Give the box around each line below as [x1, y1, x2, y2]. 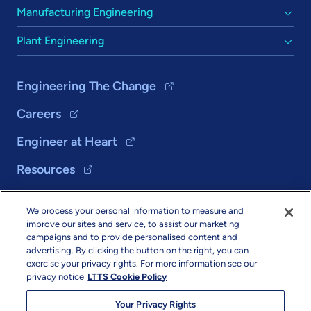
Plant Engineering [17, 34, 104, 48]
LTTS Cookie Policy [87, 271, 167, 282]
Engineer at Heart [17, 134, 117, 150]
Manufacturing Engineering [17, 6, 153, 19]
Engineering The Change [17, 78, 156, 94]
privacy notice [26, 271, 85, 282]
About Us [17, 235, 69, 251]
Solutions [17, 207, 69, 223]
